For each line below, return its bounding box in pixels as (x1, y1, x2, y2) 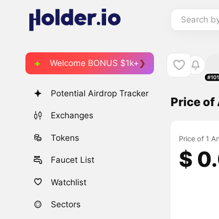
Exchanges (51, 110, 94, 121)
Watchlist (51, 177, 87, 187)
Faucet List (51, 155, 95, 165)
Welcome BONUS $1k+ (50, 58, 139, 68)
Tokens (51, 132, 80, 143)
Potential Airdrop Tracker (51, 88, 149, 99)
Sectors (51, 199, 81, 209)
